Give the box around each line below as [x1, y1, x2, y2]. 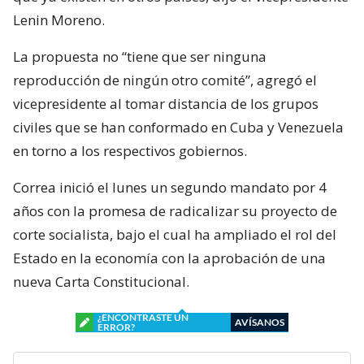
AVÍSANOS [235, 315, 284, 328]
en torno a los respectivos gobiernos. [13, 141, 247, 160]
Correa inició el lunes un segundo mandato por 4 [13, 177, 327, 197]
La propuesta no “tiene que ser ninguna [13, 46, 266, 66]
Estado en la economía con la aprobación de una [13, 248, 326, 267]
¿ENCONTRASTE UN [97, 310, 188, 323]
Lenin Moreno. [13, 10, 105, 29]
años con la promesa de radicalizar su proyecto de [13, 201, 337, 220]
